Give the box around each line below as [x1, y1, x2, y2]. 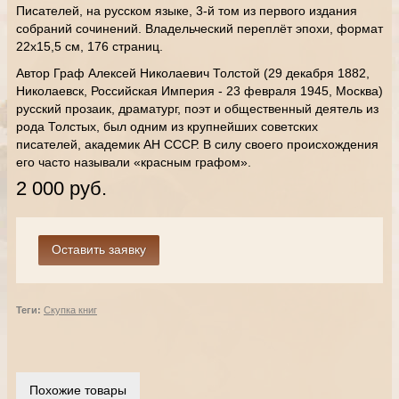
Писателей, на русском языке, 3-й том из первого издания [16, 4, 357, 18]
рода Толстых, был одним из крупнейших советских [16, 119, 318, 134]
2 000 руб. [16, 177, 107, 199]
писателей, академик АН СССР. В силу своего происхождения [16, 137, 379, 151]
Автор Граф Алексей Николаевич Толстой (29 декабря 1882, [16, 66, 370, 80]
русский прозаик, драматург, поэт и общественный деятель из [16, 102, 379, 116]
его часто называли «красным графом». [16, 155, 251, 169]
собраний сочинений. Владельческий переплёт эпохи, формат [16, 21, 383, 36]
